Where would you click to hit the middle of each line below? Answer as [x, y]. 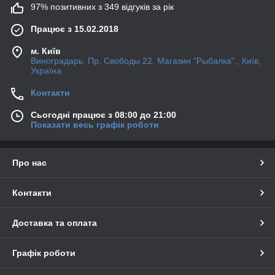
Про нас [29, 162]
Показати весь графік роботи [95, 124]
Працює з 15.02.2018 [75, 29]
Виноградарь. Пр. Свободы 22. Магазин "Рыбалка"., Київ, [146, 60]
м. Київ [46, 51]
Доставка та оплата [55, 223]
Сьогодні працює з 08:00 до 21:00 [103, 114]
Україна [46, 70]
